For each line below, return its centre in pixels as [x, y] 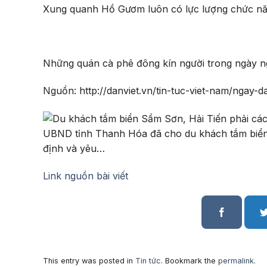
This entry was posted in [89, 260]
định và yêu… [74, 148]
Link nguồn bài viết [86, 176]
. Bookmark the [190, 260]
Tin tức [148, 260]
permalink [236, 260]
